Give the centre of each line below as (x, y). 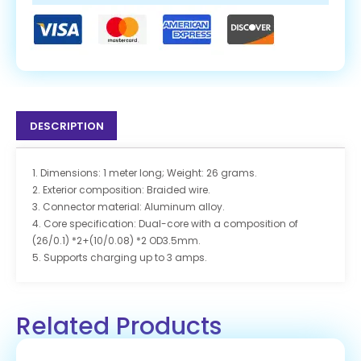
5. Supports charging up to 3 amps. (120, 257)
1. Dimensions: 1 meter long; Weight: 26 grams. (145, 172)
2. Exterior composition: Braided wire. (121, 189)
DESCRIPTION (66, 126)
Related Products (119, 326)
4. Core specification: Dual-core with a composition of (165, 223)
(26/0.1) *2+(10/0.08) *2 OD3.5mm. (116, 240)
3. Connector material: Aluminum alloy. (129, 206)
